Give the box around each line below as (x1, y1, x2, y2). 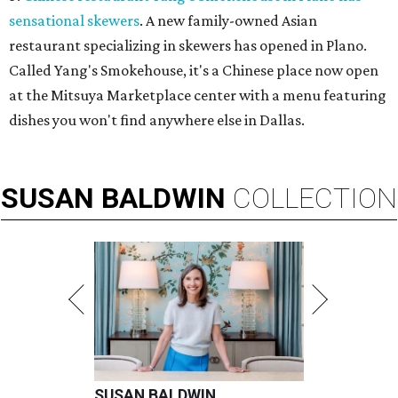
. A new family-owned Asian (139, 11, 317, 29)
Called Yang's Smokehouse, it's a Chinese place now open (9, 60, 378, 79)
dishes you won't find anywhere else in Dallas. (9, 110, 305, 129)
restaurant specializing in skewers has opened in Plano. (9, 36, 367, 54)
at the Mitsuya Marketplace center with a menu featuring (9, 85, 386, 104)
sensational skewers (9, 11, 139, 29)
